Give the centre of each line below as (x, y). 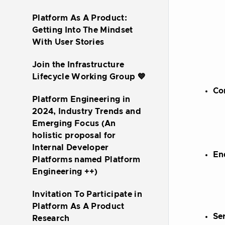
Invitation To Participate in (87, 194)
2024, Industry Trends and (87, 111)
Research (51, 218)
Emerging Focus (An (74, 124)
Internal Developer (71, 148)
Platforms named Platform (86, 160)
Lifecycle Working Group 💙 (89, 77)
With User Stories (68, 42)
